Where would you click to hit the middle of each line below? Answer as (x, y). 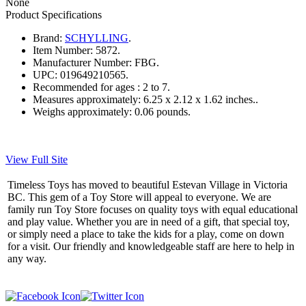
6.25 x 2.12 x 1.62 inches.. (201, 99)
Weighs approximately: (82, 111)
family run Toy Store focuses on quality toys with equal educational (153, 209)
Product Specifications (54, 14)
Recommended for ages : (86, 87)
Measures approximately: (87, 99)
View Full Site (37, 159)
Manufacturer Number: (82, 62)
